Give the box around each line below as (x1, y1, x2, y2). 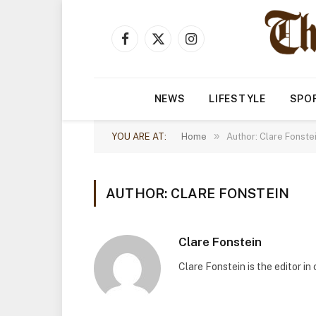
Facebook (123, 39, 170, 51)
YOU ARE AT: (111, 131, 166, 142)
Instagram (190, 39, 237, 51)
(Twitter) (157, 54, 196, 66)
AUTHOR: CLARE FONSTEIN (106, 186, 290, 201)
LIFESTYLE (209, 93, 266, 104)
